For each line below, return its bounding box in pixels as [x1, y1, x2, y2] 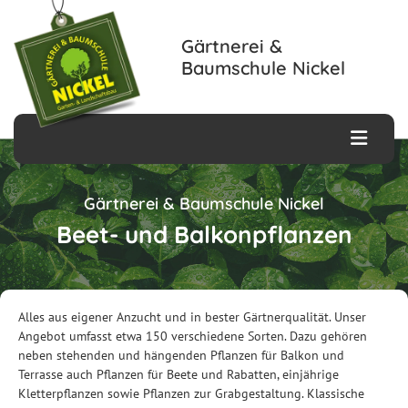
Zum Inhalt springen [10, 3, 144, 23]
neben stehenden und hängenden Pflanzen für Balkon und [18, 347, 344, 363]
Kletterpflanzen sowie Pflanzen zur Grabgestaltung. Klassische [18, 385, 364, 402]
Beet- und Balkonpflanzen [56, 219, 352, 250]
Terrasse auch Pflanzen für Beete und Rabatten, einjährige [18, 366, 339, 382]
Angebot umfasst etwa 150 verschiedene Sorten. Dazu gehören [18, 328, 367, 344]
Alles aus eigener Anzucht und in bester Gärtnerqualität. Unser [18, 309, 366, 325]
